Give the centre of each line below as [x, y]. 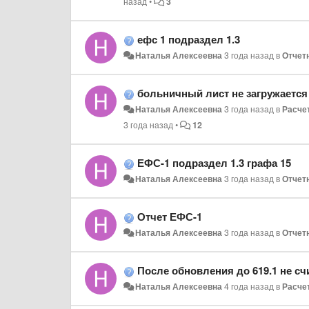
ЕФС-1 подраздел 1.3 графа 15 [214, 163]
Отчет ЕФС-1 [170, 217]
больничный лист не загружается [222, 93]
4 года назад [249, 286]
